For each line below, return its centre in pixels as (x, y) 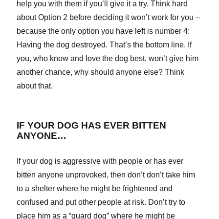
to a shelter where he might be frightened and (95, 189)
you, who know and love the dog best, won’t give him (108, 59)
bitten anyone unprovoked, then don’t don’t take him (106, 175)
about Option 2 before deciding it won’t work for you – (109, 18)
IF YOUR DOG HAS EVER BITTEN (92, 126)
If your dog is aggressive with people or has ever (100, 161)
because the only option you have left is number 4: (103, 31)
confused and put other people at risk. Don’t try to (101, 202)
